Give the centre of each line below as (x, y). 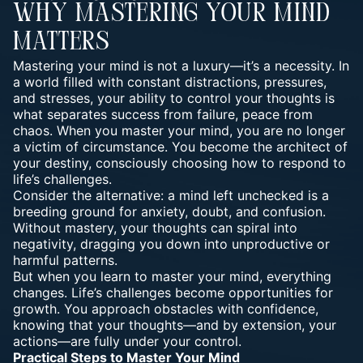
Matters (61, 43)
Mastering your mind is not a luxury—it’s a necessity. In (181, 66)
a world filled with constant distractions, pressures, (170, 82)
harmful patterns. (65, 260)
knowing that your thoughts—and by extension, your (175, 325)
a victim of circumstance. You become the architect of (180, 147)
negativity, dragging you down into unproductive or (171, 244)
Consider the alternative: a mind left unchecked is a (171, 195)
